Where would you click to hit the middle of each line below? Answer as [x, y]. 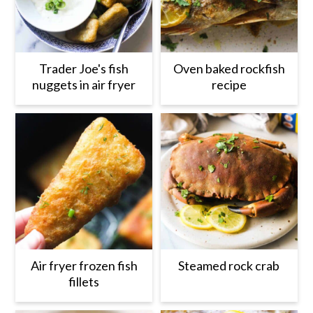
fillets [84, 282]
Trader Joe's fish [84, 68]
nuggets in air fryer [84, 84]
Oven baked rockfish [229, 68]
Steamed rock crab [229, 266]
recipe [229, 84]
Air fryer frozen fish [84, 266]
